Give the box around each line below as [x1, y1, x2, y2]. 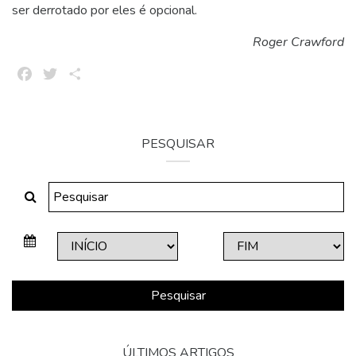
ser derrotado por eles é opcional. [12, 2, 197, 20]
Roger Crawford [253, 33, 344, 52]
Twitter [60, 65, 99, 83]
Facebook [34, 65, 88, 83]
